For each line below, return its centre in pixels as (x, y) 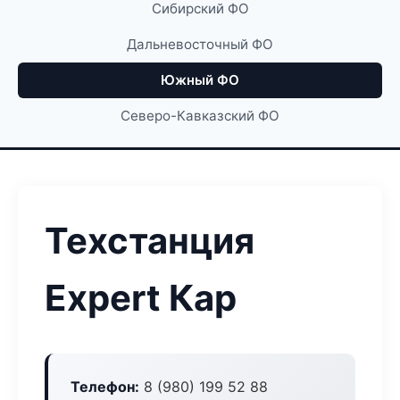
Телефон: (105, 387)
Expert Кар (141, 298)
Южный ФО (200, 80)
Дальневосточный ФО (200, 44)
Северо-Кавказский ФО (200, 116)
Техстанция (150, 241)
